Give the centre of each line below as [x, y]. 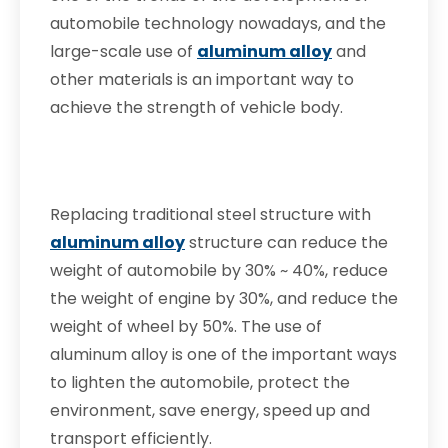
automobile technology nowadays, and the [218, 23]
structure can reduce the [286, 242]
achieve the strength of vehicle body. [196, 107]
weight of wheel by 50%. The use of [186, 326]
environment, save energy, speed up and [210, 410]
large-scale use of [123, 51]
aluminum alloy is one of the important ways [223, 354]
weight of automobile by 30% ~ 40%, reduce [219, 270]
